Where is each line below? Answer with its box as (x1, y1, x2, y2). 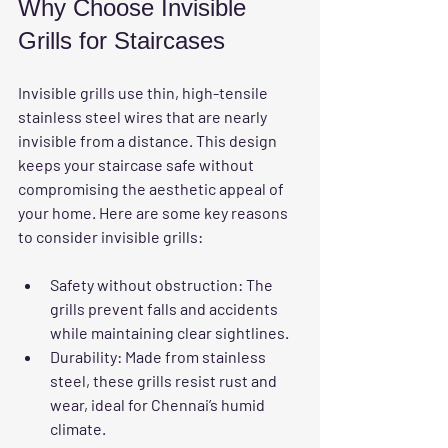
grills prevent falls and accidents (50, 298, 281, 318)
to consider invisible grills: (18, 226, 203, 246)
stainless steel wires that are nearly (18, 106, 270, 126)
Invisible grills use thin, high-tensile (18, 82, 271, 102)
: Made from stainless (117, 346, 269, 366)
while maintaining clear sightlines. (50, 322, 289, 342)
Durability (50, 346, 117, 366)
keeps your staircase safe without (18, 154, 257, 174)
